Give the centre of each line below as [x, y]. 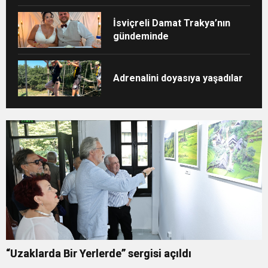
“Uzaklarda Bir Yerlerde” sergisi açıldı [99, 253]
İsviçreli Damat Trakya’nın [172, 23]
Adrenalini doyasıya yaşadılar [178, 78]
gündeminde [141, 36]
